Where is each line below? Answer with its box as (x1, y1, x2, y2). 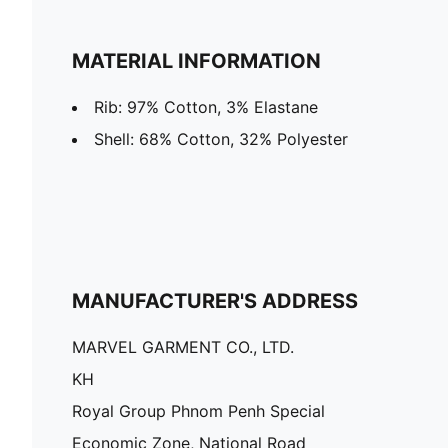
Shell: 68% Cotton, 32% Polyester (94, 129, 348, 150)
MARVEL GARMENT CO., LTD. (72, 337, 294, 358)
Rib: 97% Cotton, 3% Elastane (94, 97, 318, 118)
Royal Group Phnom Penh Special (72, 401, 325, 422)
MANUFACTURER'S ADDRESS (72, 289, 358, 314)
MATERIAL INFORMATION (72, 49, 321, 74)
